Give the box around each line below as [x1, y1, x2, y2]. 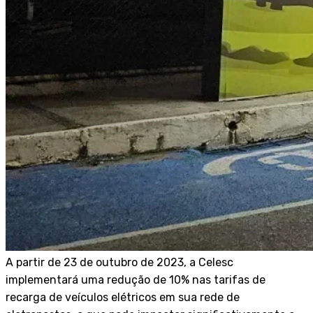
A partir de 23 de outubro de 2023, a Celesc [6, 255, 233, 269]
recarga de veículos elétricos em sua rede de [6, 290, 240, 304]
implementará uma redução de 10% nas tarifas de [6, 272, 265, 286]
